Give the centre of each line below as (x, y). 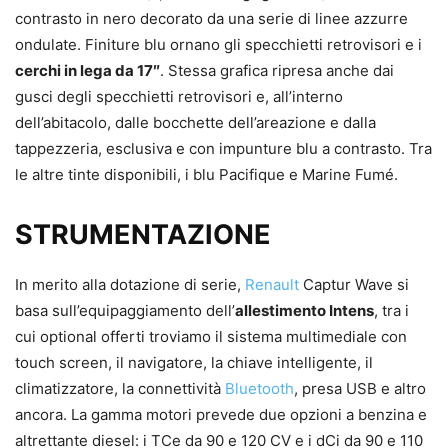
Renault (274, 285)
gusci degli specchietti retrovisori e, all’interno (179, 97)
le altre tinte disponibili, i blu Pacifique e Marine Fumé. (206, 175)
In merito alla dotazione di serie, (130, 285)
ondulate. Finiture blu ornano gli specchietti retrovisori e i (218, 45)
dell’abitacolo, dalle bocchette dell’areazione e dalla (195, 123)
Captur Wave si (356, 285)
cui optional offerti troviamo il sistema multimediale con (211, 337)
